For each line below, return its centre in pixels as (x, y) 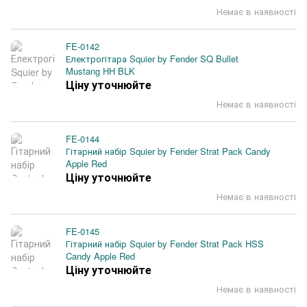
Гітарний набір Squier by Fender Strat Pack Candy (168, 151)
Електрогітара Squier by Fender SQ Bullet (152, 59)
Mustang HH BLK (100, 71)
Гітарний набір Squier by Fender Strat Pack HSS (165, 244)
